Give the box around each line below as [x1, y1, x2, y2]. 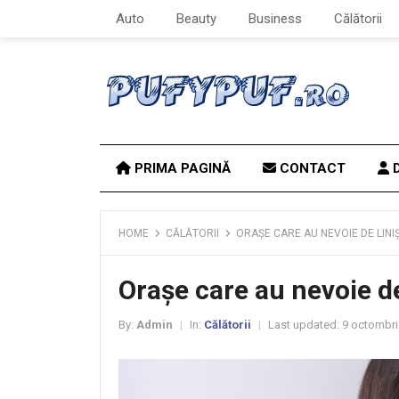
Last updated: [268, 318, 339, 331]
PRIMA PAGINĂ [131, 160, 231, 176]
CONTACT [276, 160, 346, 176]
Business [248, 11, 302, 27]
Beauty [176, 11, 216, 27]
